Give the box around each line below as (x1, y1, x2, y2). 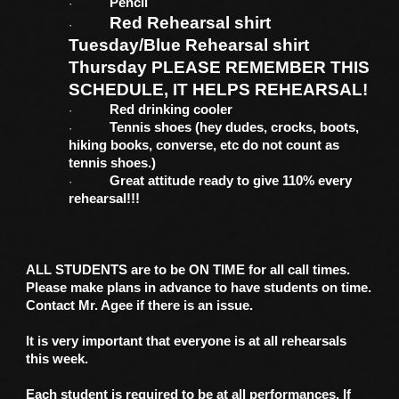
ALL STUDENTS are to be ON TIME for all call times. (26, 263, 351, 277)
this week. (26, 352, 89, 366)
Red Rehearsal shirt (110, 13, 272, 32)
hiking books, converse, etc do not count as (69, 138, 340, 152)
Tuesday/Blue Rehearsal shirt (69, 36, 310, 54)
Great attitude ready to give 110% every (110, 174, 353, 188)
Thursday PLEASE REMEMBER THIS (69, 58, 370, 77)
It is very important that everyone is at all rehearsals (26, 334, 347, 348)
